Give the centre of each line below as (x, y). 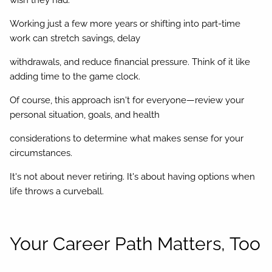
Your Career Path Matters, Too (135, 244)
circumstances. (41, 153)
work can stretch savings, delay (75, 39)
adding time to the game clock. (75, 77)
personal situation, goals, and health (85, 115)
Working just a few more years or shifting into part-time (125, 24)
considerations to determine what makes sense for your (127, 139)
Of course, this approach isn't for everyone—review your (127, 100)
